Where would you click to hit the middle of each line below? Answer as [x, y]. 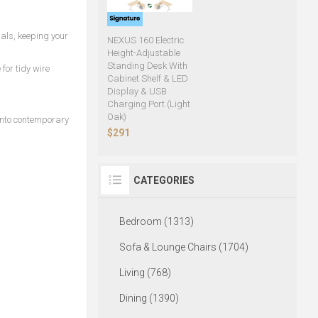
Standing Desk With [147, 66]
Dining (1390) [149, 298]
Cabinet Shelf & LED [147, 79]
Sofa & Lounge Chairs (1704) [183, 247]
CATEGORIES [164, 181]
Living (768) [145, 273]
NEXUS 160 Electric [145, 40]
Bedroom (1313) [156, 222]
